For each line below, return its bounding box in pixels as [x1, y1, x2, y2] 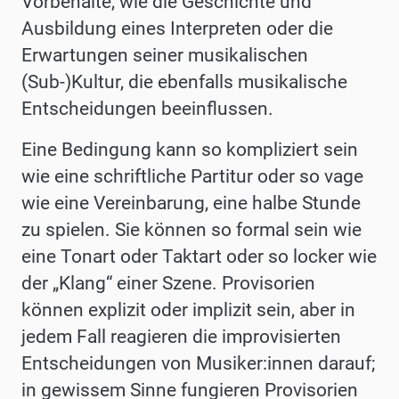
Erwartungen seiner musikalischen [21, 45, 308, 67]
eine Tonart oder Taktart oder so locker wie [21, 246, 377, 268]
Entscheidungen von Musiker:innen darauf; [21, 353, 375, 375]
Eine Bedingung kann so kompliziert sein [21, 139, 358, 161]
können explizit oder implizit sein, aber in [21, 299, 355, 322]
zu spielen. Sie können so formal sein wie [21, 219, 362, 241]
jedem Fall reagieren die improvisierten [21, 326, 341, 348]
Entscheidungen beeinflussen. [21, 98, 273, 120]
